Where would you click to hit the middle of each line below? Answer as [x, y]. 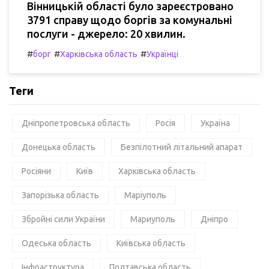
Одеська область [56, 243]
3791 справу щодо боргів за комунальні [130, 20]
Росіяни [36, 171]
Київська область [151, 243]
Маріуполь [145, 195]
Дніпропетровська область [76, 123]
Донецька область [59, 147]
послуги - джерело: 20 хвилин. [106, 33]
